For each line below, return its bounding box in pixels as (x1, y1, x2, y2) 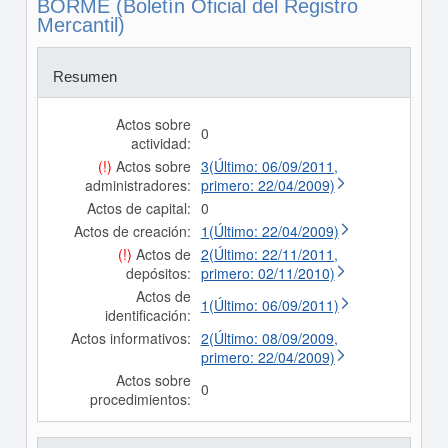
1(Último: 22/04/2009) (200, 221, 339, 241)
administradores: (84, 175, 191, 195)
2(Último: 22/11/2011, (200, 244, 338, 264)
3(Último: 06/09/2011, (200, 156, 338, 176)
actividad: (130, 133, 191, 153)
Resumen (52, 68, 117, 85)
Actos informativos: (70, 328, 191, 348)
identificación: (104, 305, 191, 325)
